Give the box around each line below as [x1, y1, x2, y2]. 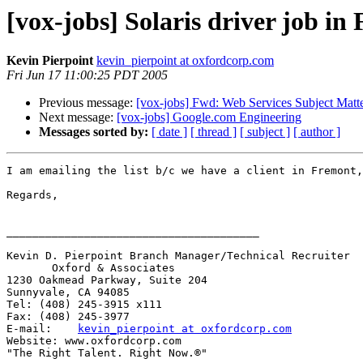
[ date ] [152, 125, 187, 139]
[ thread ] [190, 125, 237, 139]
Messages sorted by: [39, 125, 148, 139]
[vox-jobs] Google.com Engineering [117, 110, 301, 125]
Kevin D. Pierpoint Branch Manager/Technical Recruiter [6, 250, 357, 263]
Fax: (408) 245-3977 [6, 310, 130, 323]
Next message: [39, 110, 117, 125]
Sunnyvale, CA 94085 [6, 286, 130, 299]
